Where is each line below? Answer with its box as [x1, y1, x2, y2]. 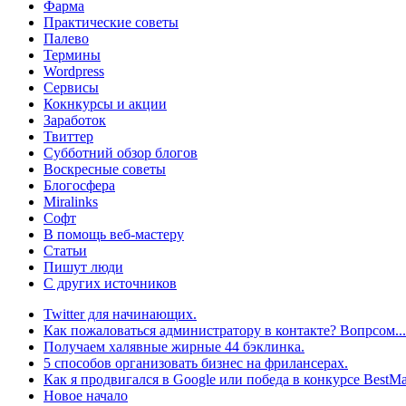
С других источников [43, 275, 177, 291]
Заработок [43, 111, 106, 128]
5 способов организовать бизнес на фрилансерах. [43, 354, 348, 371]
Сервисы [43, 79, 99, 95]
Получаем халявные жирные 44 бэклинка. [43, 338, 304, 354]
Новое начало [43, 387, 128, 403]
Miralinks [43, 193, 98, 209]
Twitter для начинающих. [43, 305, 197, 322]
